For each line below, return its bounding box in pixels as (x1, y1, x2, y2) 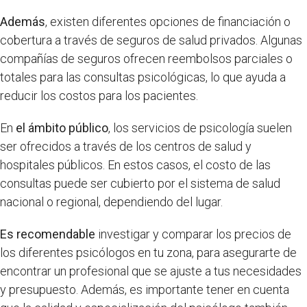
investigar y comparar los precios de (95, 227, 291, 241)
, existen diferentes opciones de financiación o (45, 14, 291, 29)
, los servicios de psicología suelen (108, 121, 292, 135)
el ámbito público (16, 121, 108, 135)
